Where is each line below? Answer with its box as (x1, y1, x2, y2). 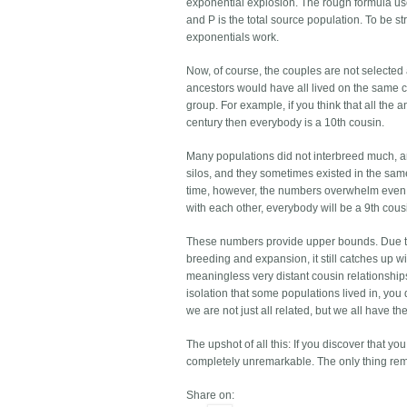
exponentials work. (186, 31, 280, 45)
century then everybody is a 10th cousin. (186, 116, 385, 130)
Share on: (186, 389, 235, 402)
